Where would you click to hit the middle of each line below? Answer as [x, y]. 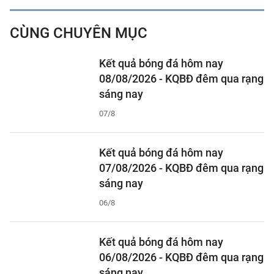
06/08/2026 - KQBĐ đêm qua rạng [181, 257]
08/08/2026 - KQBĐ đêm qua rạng [181, 78]
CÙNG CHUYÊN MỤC [79, 33]
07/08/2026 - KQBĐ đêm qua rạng [181, 168]
